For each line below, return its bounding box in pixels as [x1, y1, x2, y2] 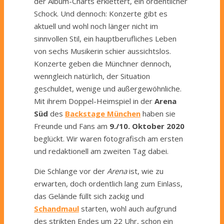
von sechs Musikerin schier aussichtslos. [34, 45, 171, 56]
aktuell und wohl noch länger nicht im [34, 20, 158, 31]
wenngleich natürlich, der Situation [34, 70, 150, 81]
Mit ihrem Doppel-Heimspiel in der [34, 95, 154, 106]
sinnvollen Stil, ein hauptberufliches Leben [34, 33, 176, 43]
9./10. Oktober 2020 [109, 120, 184, 131]
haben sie [140, 108, 175, 118]
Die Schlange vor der [34, 165, 107, 176]
